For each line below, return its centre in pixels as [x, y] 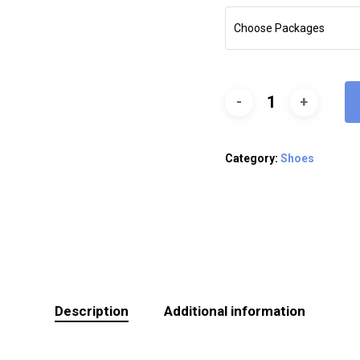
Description [92, 311]
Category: [252, 158]
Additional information [235, 311]
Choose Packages [279, 28]
